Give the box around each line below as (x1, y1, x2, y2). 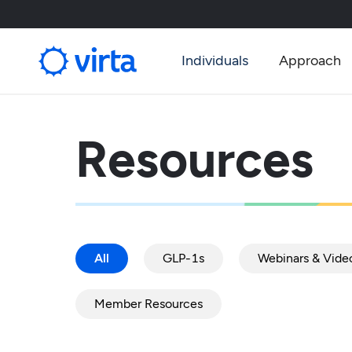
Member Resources (93, 296, 203, 312)
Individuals (181, 52, 249, 69)
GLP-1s (162, 251, 204, 266)
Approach (278, 52, 341, 69)
